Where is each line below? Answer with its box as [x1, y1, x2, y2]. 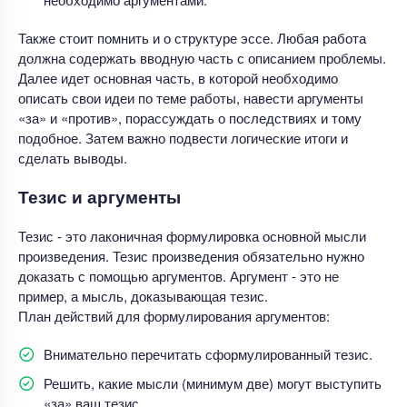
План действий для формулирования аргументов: [18, 305, 330, 325]
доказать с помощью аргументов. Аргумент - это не [18, 265, 339, 285]
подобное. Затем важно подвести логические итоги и [18, 127, 348, 147]
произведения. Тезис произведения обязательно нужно [18, 245, 364, 265]
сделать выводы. [18, 147, 127, 167]
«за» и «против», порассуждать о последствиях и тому [18, 107, 362, 127]
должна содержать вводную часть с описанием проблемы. [18, 47, 386, 67]
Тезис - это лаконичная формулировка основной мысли [18, 225, 366, 245]
